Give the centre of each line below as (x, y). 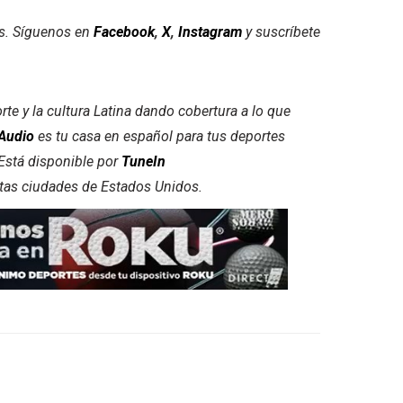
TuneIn (143, 161)
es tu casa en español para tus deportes (160, 136)
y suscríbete (281, 32)
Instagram (210, 32)
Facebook (124, 32)
